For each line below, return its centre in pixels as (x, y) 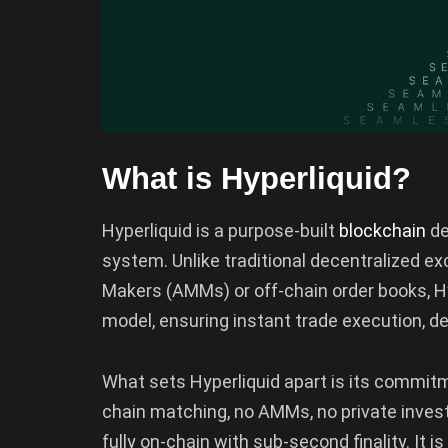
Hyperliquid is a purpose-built (220, 230)
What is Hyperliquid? (256, 179)
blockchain (384, 230)
